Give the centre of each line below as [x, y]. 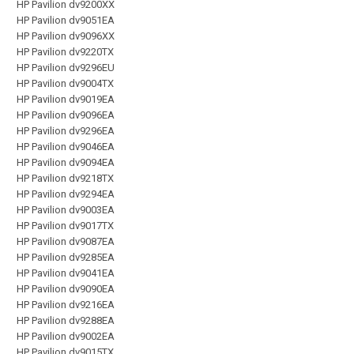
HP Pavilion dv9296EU [66, 67]
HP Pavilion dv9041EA [66, 273]
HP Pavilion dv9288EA [66, 320]
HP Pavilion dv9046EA [66, 146]
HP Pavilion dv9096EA [66, 115]
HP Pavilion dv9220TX [65, 51]
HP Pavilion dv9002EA [66, 336]
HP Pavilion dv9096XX [66, 36]
